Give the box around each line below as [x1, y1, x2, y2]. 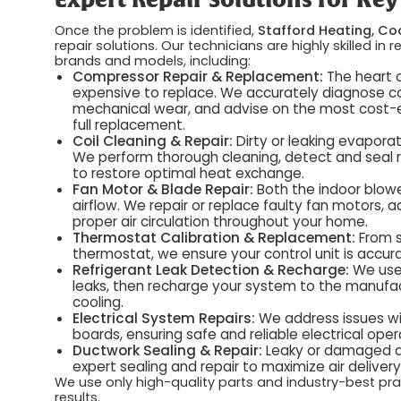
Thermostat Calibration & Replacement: [73, 227, 356, 247]
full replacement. [73, 115, 186, 134]
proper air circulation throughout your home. [73, 211, 369, 231]
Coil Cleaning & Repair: [73, 131, 234, 150]
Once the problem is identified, [55, 21, 259, 39]
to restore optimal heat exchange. [73, 163, 305, 183]
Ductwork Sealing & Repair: [73, 340, 263, 360]
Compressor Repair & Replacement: [73, 66, 324, 86]
